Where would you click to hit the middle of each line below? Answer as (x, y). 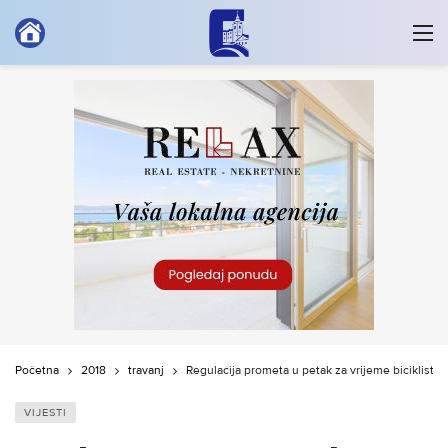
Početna (37, 370)
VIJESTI (45, 412)
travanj (146, 370)
